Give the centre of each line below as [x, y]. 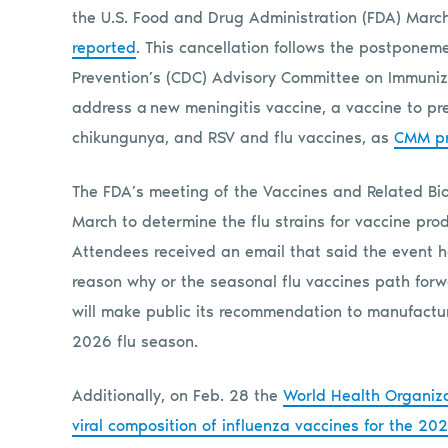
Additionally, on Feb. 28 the [177, 395]
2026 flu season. [135, 341]
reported [104, 47]
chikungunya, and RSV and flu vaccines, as [233, 137]
